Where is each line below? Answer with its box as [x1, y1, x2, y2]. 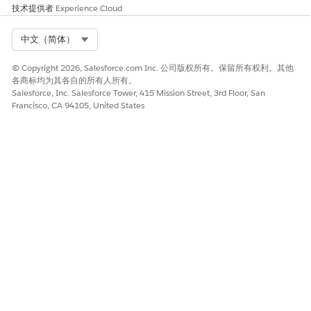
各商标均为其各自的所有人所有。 [12, 74, 137, 86]
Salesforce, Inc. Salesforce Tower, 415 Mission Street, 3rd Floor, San [12, 87, 265, 99]
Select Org [89, 33, 132, 44]
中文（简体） [21, 33, 75, 45]
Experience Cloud [56, 2, 122, 14]
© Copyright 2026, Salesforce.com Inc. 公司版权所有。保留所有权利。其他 [12, 62, 294, 74]
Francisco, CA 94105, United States [12, 99, 144, 111]
